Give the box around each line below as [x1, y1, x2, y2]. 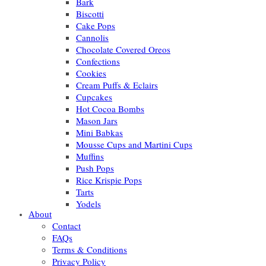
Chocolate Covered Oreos [76, 43, 170, 55]
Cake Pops [76, 20, 115, 31]
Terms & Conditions [52, 243, 127, 255]
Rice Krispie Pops [76, 174, 142, 186]
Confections [76, 55, 120, 67]
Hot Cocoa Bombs [76, 103, 144, 115]
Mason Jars [76, 115, 118, 126]
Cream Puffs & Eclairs [76, 79, 158, 91]
